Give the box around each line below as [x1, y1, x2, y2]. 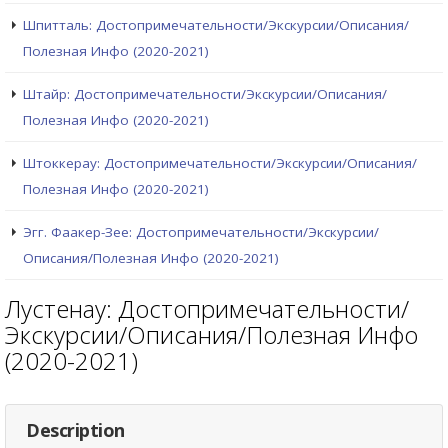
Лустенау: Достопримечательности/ [5, 292, 409, 326]
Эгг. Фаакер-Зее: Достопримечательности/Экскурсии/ [23, 223, 379, 242]
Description [26, 418, 125, 443]
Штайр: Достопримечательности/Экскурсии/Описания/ [23, 85, 387, 104]
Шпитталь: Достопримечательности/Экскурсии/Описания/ [23, 16, 409, 35]
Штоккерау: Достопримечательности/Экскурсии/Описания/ [23, 154, 417, 173]
